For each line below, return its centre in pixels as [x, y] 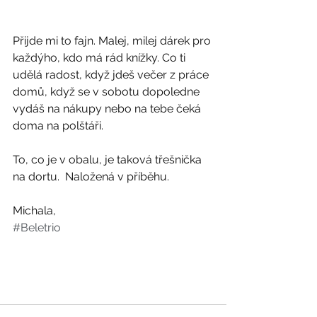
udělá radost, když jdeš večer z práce [112, 74]
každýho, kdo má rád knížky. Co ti [100, 57]
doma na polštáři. [58, 125]
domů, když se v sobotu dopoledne [108, 91]
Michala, [34, 210]
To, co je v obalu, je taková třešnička [109, 159]
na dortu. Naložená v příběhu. [92, 176]
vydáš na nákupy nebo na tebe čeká [108, 108]
